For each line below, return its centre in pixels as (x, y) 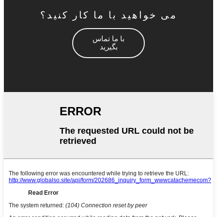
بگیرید (108, 47)
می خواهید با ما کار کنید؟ (108, 15)
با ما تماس (108, 39)
